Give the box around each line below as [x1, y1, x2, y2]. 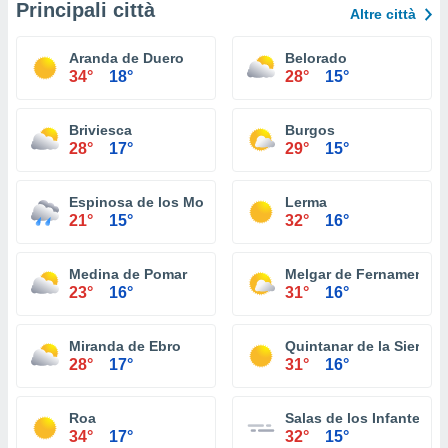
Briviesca [69, 122, 132, 138]
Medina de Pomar [69, 266, 187, 282]
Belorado [285, 50, 347, 66]
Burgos [285, 122, 335, 138]
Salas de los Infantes [285, 410, 428, 426]
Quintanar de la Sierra [285, 338, 433, 354]
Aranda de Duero [69, 50, 184, 66]
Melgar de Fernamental [285, 266, 441, 282]
